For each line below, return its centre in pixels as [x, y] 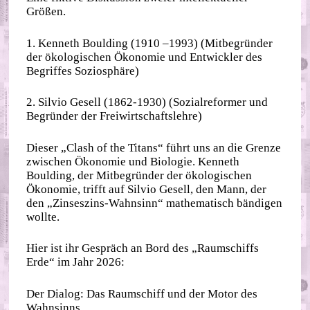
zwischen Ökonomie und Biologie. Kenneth [133, 161]
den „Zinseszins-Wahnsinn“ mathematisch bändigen [155, 203]
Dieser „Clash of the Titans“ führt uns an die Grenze [154, 147]
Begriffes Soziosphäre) [83, 71]
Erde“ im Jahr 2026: [76, 262]
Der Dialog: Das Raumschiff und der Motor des [142, 293]
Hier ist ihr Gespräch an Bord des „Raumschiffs [143, 248]
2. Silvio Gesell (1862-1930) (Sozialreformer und [147, 102]
